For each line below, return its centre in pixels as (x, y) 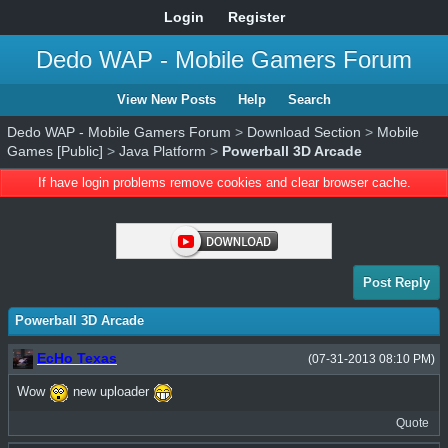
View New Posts (166, 99)
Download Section (304, 132)
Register (256, 17)
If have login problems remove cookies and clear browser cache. (224, 182)
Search (309, 99)
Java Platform (162, 151)
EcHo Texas (77, 358)
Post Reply (396, 282)
